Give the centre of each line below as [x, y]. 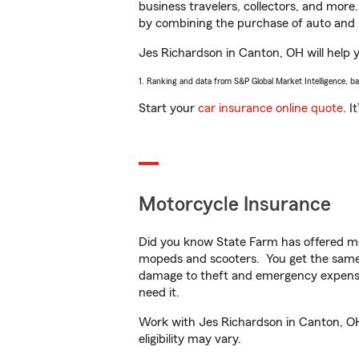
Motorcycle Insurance [235, 205]
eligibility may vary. [190, 339]
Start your [168, 108]
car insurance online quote [270, 108]
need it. [161, 292]
